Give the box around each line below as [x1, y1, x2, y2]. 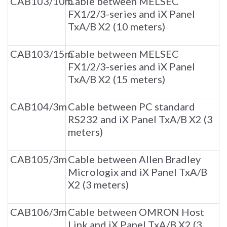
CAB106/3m [10, 206, 67, 218]
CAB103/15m [10, 48, 73, 60]
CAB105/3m [10, 153, 67, 166]
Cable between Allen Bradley [68, 153, 201, 166]
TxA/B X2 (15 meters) [68, 73, 165, 86]
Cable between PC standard [68, 100, 195, 113]
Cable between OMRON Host [68, 206, 204, 218]
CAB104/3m [10, 100, 67, 113]
